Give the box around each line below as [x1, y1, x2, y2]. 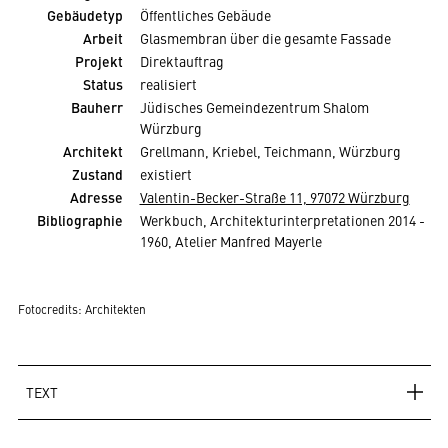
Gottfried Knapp [25, 418, 127, 439]
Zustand [71, 163, 123, 184]
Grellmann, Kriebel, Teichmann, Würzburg [139, 140, 401, 161]
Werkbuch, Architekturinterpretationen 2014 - [139, 209, 425, 230]
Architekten [84, 300, 146, 317]
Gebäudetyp [46, 4, 123, 25]
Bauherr [70, 96, 123, 117]
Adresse [69, 186, 123, 207]
